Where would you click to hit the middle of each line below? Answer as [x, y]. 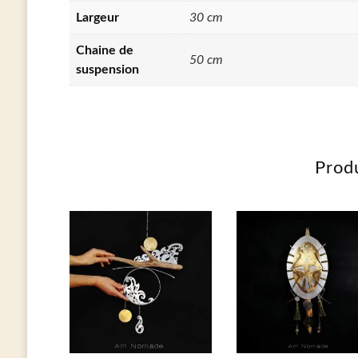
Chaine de [104, 51]
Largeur [97, 18]
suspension [107, 70]
